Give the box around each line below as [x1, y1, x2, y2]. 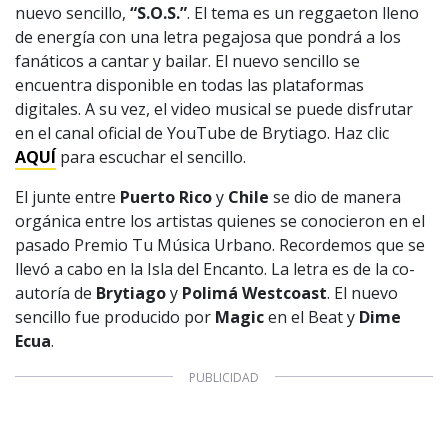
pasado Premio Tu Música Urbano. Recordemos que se [15, 233, 425, 256]
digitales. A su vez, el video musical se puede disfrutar [15, 97, 413, 120]
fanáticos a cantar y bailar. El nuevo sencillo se [15, 49, 360, 72]
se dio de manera [269, 185, 401, 208]
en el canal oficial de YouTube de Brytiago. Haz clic [15, 121, 389, 144]
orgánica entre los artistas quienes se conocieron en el [15, 209, 425, 232]
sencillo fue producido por [15, 305, 215, 328]
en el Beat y [264, 305, 359, 328]
